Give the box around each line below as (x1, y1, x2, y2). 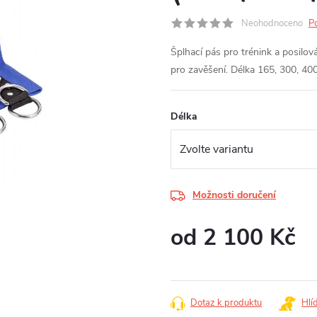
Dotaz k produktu (190, 296, 262, 309)
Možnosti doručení (192, 188, 276, 202)
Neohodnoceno (241, 17, 303, 30)
